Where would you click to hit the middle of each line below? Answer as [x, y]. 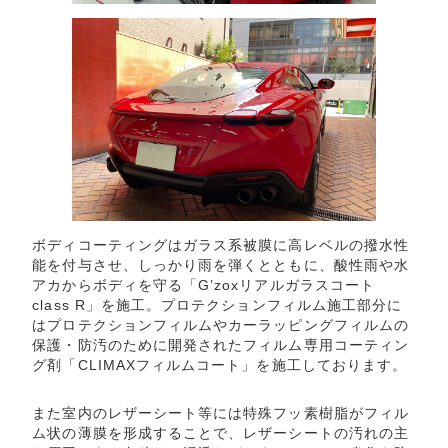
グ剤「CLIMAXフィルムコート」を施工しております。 [220, 365]
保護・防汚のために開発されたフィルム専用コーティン [220, 345]
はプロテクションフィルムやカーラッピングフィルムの [220, 325]
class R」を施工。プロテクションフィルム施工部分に [217, 305]
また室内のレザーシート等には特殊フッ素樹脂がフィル [220, 412]
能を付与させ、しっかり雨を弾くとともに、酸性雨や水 [220, 265]
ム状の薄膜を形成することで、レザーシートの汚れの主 [220, 432]
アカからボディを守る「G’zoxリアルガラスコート [203, 285]
